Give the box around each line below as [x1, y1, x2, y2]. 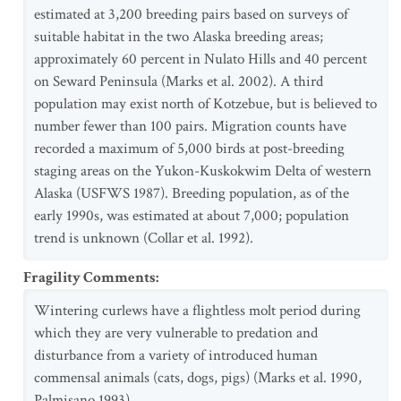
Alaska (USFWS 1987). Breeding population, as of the [34, 183, 349, 203]
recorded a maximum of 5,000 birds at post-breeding [34, 139, 345, 158]
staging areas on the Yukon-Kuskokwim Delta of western [34, 161, 371, 181]
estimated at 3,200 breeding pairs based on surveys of [34, 4, 348, 24]
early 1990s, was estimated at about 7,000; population [34, 206, 349, 226]
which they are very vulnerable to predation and [34, 323, 318, 343]
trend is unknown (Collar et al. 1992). [34, 228, 253, 248]
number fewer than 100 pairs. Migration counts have [34, 116, 346, 136]
